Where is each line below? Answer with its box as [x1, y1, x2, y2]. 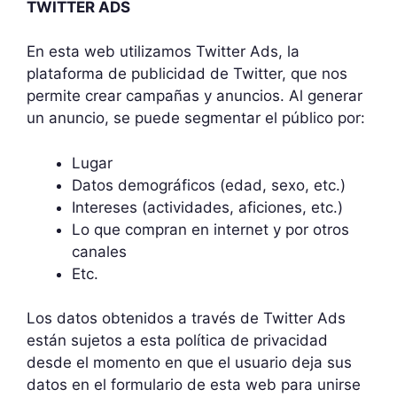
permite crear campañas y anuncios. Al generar [27, 87, 362, 105]
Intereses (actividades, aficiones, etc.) [72, 198, 343, 216]
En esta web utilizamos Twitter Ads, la [27, 43, 300, 60]
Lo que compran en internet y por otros [72, 220, 349, 238]
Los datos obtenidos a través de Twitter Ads [27, 309, 346, 327]
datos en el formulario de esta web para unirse [27, 376, 361, 393]
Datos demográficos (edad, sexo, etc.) [72, 175, 346, 194]
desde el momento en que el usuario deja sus [27, 354, 352, 371]
